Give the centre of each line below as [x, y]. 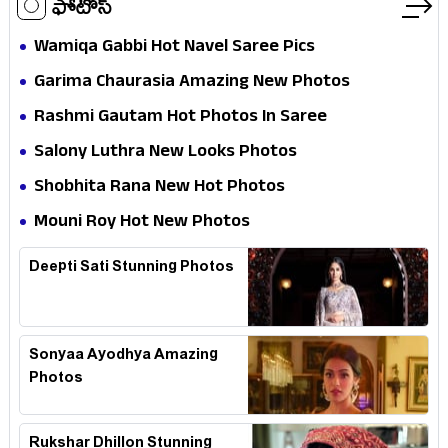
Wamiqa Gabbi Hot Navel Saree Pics [174, 49]
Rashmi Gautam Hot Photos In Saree [180, 119]
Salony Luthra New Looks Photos [165, 154]
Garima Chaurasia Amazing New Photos [192, 84]
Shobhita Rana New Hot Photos [159, 189]
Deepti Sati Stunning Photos [131, 269]
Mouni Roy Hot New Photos [142, 224]
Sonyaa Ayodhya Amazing [123, 357]
